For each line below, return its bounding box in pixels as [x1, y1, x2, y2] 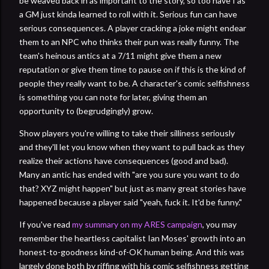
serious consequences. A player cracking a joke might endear [19, 22, 246, 33]
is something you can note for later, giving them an [19, 91, 207, 102]
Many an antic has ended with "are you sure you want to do [19, 169, 240, 180]
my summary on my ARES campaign [72, 219, 202, 229]
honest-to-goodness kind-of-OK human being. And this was [19, 246, 244, 257]
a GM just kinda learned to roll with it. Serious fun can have [19, 8, 237, 19]
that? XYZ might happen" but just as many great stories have [19, 183, 246, 193]
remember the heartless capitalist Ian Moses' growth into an [19, 232, 246, 243]
